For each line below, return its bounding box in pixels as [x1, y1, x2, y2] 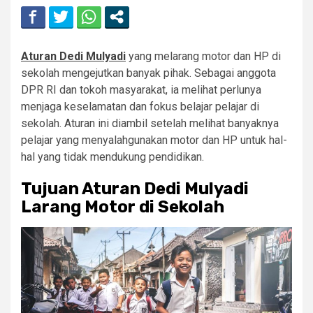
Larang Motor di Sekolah [21, 197, 224, 217]
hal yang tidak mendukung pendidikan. [21, 150, 204, 164]
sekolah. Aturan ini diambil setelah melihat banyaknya [21, 117, 279, 131]
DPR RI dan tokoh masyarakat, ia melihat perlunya [21, 83, 261, 97]
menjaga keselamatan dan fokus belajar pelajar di [21, 100, 259, 114]
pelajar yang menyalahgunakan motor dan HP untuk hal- [21, 133, 287, 147]
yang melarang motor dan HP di [126, 50, 281, 64]
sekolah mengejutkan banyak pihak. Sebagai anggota [21, 66, 276, 80]
